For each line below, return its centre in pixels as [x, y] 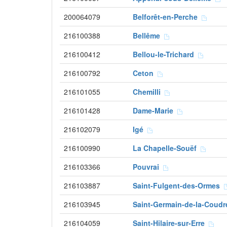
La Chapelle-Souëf [167, 148]
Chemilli [149, 92]
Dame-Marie [155, 110]
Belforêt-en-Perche [167, 17]
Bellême [148, 35]
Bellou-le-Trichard [165, 54]
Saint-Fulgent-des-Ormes [178, 185]
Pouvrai [148, 167]
